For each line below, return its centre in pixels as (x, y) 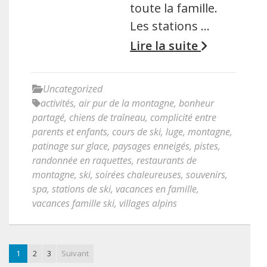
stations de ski (81, 189)
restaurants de (167, 160)
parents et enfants (70, 132)
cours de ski (136, 132)
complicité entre (183, 117)
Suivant (75, 253)
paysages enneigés (151, 146)
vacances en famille (156, 189)
